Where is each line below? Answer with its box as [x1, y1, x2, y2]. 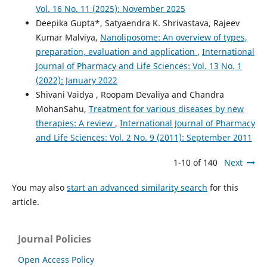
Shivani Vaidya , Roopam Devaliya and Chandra [35, 88, 224, 100]
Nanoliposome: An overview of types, [100, 31, 247, 43]
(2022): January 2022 [35, 74, 117, 86]
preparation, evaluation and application [35, 45, 197, 57]
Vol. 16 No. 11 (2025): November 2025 [35, 2, 185, 14]
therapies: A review [35, 117, 115, 129]
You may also [11, 181, 67, 193]
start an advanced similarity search [66, 181, 207, 193]
